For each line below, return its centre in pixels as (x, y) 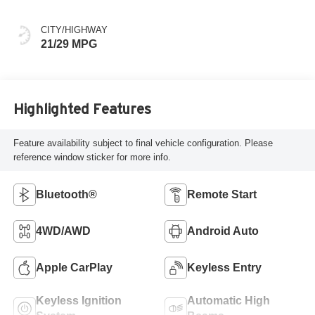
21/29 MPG (69, 44)
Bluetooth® (66, 195)
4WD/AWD (63, 231)
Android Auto (223, 231)
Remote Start (222, 195)
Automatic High (229, 301)
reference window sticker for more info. (92, 157)
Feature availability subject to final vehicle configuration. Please (143, 143)
